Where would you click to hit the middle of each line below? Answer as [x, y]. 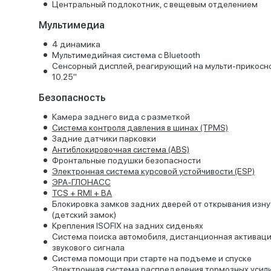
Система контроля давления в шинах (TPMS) [140, 128]
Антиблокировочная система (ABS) [121, 149]
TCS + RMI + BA [82, 193]
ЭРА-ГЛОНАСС [81, 182]
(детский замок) [84, 215]
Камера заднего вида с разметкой [121, 117]
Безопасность [72, 98]
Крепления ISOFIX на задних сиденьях [128, 226]
